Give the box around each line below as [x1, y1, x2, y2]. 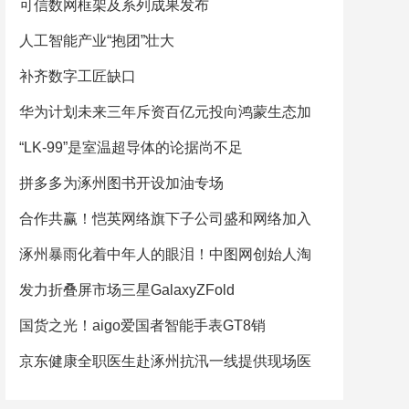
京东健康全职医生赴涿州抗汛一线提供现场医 [19, 353, 311, 369]
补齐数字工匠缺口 [19, 68, 136, 84]
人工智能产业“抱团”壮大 [19, 33, 174, 48]
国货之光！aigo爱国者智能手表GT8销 [19, 318, 266, 333]
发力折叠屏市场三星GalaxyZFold [19, 282, 235, 298]
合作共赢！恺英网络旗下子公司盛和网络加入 [19, 211, 311, 226]
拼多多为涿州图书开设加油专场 [19, 175, 224, 191]
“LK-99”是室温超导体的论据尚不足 [19, 140, 243, 155]
